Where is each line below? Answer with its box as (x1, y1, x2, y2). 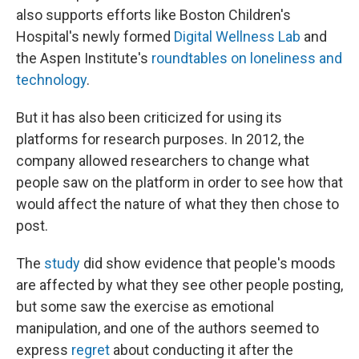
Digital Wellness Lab (174, 28, 301, 46)
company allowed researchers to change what (16, 152, 309, 170)
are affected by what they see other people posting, (16, 276, 343, 294)
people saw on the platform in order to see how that (16, 174, 343, 192)
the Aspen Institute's (16, 50, 151, 67)
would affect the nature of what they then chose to (16, 196, 339, 213)
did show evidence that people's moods (80, 255, 336, 272)
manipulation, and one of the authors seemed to (16, 320, 319, 337)
